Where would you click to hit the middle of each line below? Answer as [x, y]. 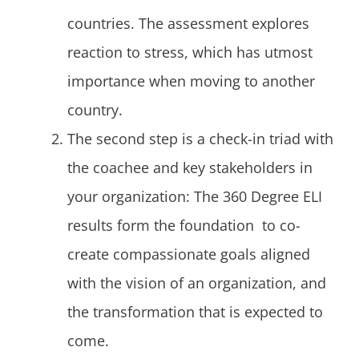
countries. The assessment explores [188, 24]
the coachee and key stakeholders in [190, 168]
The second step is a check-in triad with [200, 139]
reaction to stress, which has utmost [190, 52]
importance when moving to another [191, 81]
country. [95, 110]
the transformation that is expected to [195, 312]
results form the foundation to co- [184, 226]
